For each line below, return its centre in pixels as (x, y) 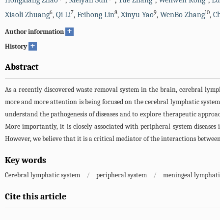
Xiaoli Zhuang (27, 15)
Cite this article (36, 197)
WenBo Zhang (182, 15)
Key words (26, 160)
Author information (34, 32)
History (16, 46)
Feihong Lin (96, 15)
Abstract (22, 67)
